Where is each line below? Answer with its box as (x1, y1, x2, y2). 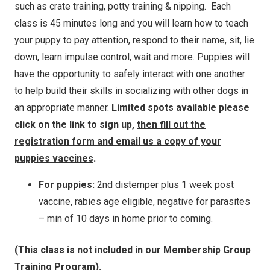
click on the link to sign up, (14, 119, 137, 131)
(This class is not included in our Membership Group (14, 244, 251, 256)
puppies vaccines (14, 152, 93, 165)
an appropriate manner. (14, 102, 109, 114)
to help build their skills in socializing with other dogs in (14, 85, 248, 97)
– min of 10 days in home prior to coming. (39, 213, 213, 225)
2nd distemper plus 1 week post (95, 179, 234, 191)
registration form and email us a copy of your (14, 136, 221, 148)
